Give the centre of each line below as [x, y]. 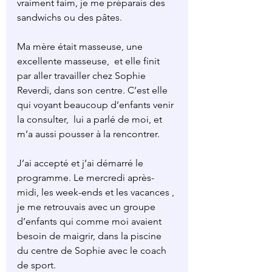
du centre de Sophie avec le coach [93, 251]
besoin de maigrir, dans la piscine [90, 236]
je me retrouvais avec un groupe [87, 207]
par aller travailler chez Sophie [83, 76]
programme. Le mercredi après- [86, 178]
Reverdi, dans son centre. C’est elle [93, 90]
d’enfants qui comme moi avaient [90, 222]
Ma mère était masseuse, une [81, 47]
